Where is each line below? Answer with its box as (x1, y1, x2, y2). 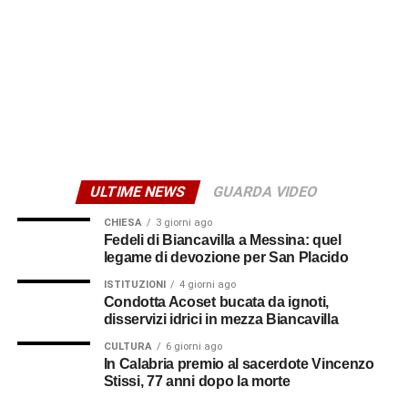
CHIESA (103, 216, 142, 229)
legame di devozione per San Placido (103, 249, 349, 265)
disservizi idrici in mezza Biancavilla (103, 311, 339, 327)
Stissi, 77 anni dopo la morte (103, 372, 291, 389)
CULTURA (103, 340, 152, 352)
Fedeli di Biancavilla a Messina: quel (103, 231, 342, 248)
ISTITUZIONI (103, 278, 166, 291)
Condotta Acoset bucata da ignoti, (103, 293, 330, 310)
